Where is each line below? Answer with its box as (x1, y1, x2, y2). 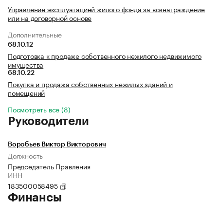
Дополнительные (8, 29, 62, 40)
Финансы (8, 192, 62, 204)
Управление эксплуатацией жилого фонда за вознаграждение (8, 3, 205, 15)
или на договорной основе (8, 12, 92, 23)
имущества (8, 59, 44, 70)
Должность (8, 150, 43, 161)
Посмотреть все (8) (8, 104, 71, 115)
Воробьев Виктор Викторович (8, 141, 106, 148)
